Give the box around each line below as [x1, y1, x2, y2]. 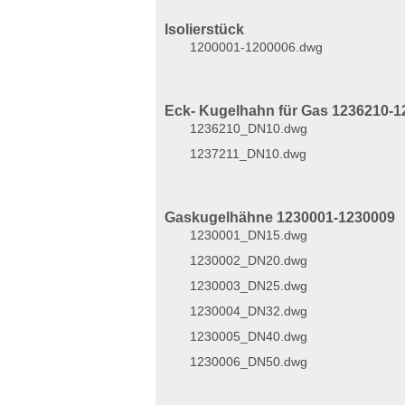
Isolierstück [165, 22, 244, 37]
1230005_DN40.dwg [190, 329, 307, 344]
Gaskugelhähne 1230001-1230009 [165, 210, 395, 225]
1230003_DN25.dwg [190, 278, 307, 293]
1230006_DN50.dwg [190, 354, 307, 369]
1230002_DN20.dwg [190, 253, 307, 268]
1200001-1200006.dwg [190, 40, 323, 54]
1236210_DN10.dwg [190, 121, 307, 136]
